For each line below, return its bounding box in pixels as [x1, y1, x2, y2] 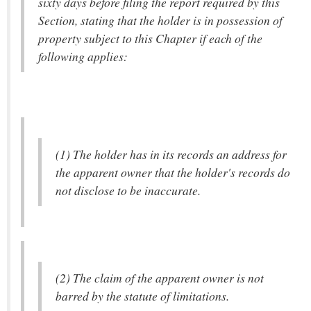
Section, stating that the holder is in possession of [38, 12, 283, 28]
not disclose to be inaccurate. [56, 182, 201, 199]
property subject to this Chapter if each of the [38, 30, 262, 47]
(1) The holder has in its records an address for [56, 146, 287, 162]
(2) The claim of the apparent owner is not [56, 269, 264, 286]
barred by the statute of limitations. [56, 287, 229, 304]
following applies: [38, 48, 128, 65]
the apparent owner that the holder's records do [56, 164, 290, 180]
